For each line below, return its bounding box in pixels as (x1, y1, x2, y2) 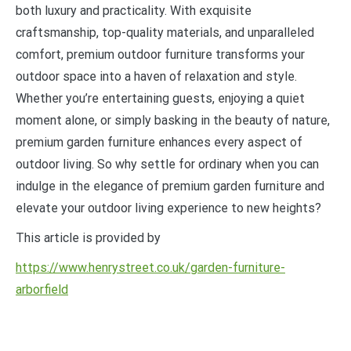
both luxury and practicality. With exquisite (16, 3, 251, 18)
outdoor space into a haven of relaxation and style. (16, 69, 297, 84)
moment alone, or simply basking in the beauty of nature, (16, 113, 330, 128)
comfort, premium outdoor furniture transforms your (16, 47, 305, 62)
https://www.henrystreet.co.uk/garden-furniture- (16, 260, 285, 275)
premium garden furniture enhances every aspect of (16, 135, 302, 150)
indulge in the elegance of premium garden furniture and (16, 179, 324, 194)
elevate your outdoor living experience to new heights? (16, 201, 321, 215)
